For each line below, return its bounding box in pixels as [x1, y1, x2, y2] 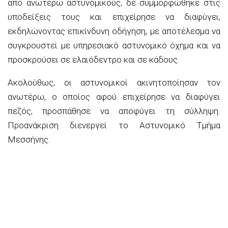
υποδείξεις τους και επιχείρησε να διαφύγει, [8, 11, 220, 22]
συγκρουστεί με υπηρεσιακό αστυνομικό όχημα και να [8, 40, 220, 50]
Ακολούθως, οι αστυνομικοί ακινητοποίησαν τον [8, 77, 220, 88]
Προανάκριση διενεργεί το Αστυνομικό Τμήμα [8, 120, 220, 130]
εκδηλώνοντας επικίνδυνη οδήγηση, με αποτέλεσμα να [8, 25, 220, 36]
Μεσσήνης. [8, 134, 50, 145]
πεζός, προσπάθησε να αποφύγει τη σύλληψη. [8, 105, 220, 116]
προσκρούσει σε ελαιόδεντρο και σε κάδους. [8, 54, 180, 65]
